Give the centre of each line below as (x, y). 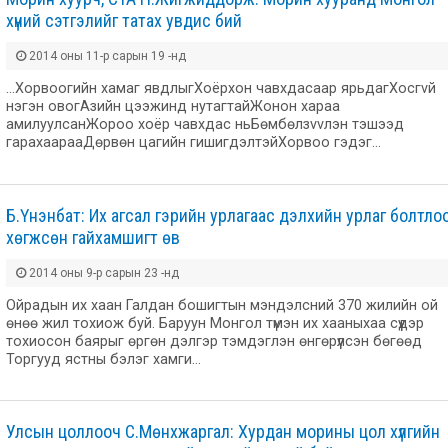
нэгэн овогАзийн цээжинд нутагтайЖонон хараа (173, 106)
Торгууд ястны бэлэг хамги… (103, 359)
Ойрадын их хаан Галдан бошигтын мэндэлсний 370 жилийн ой (222, 305)
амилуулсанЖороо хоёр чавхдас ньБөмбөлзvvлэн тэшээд (205, 124)
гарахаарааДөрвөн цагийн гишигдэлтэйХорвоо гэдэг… (193, 142)
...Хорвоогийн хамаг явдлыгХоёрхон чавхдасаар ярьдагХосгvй (221, 88)
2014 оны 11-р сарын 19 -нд (106, 55)
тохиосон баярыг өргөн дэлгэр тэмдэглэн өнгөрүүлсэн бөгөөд (214, 341)
